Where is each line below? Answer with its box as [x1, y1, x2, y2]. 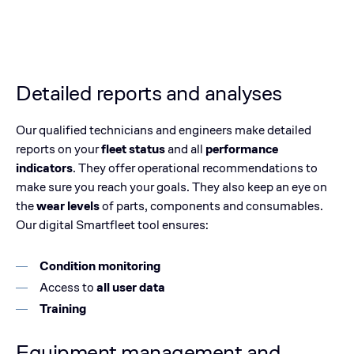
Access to [40, 279, 96, 296]
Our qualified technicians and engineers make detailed [16, 122, 311, 138]
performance [205, 141, 278, 157]
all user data [96, 279, 165, 296]
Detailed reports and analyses [16, 80, 282, 107]
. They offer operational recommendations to [73, 160, 318, 176]
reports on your [16, 141, 99, 157]
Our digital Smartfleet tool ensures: [16, 217, 211, 233]
